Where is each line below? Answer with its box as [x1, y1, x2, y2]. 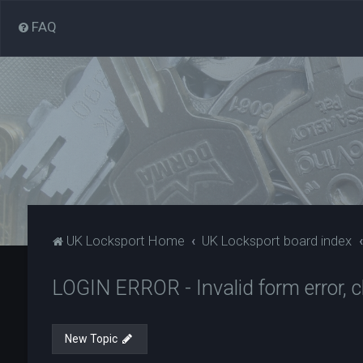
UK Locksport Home [66, 233, 185, 249]
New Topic [64, 332, 117, 345]
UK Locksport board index [202, 233, 352, 249]
